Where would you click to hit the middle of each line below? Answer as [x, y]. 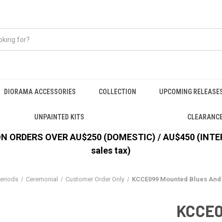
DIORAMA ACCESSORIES [40, 92]
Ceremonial [42, 179]
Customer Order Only [95, 179]
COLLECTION [117, 92]
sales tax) [111, 150]
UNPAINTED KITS [59, 117]
